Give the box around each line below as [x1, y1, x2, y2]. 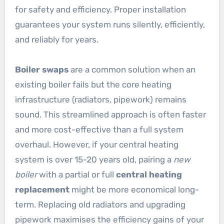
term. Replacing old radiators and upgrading [14, 199, 185, 209]
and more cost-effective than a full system [14, 124, 183, 134]
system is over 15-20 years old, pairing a [14, 154, 173, 164]
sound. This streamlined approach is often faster [14, 109, 206, 119]
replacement [14, 184, 69, 194]
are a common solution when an [68, 64, 195, 74]
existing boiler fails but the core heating [14, 79, 171, 89]
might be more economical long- [69, 184, 199, 194]
